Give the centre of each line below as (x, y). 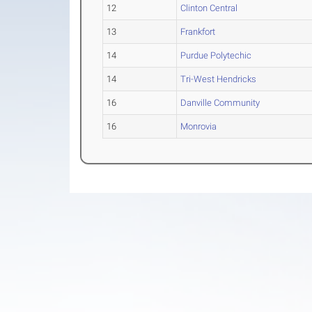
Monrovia (199, 126)
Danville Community (220, 103)
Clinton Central (209, 8)
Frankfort (198, 32)
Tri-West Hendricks (219, 79)
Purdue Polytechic (216, 55)
